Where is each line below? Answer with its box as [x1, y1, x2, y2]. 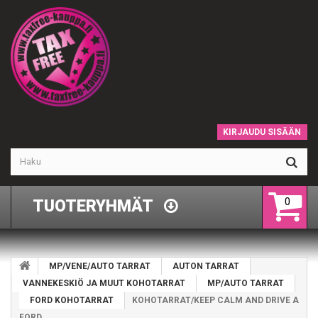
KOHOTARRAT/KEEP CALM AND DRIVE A [132, 295, 299, 305]
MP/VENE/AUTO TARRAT [49, 261, 150, 271]
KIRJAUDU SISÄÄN [223, 126, 301, 137]
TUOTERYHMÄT [33, 196, 153, 216]
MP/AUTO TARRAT [207, 278, 284, 288]
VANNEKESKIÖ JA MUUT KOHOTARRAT [23, 278, 185, 288]
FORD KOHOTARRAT [30, 295, 114, 305]
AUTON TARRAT [172, 261, 239, 271]
